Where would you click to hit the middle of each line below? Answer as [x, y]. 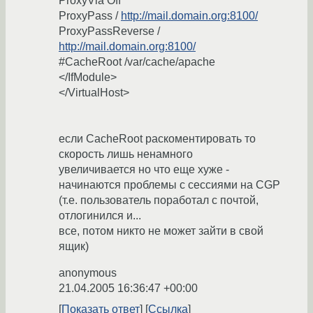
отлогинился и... [100, 216]
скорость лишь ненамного [126, 154]
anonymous [88, 273]
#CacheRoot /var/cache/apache [137, 62]
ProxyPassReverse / [109, 31]
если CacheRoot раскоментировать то [157, 139]
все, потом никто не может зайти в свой [161, 231]
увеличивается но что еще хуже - [144, 170]
